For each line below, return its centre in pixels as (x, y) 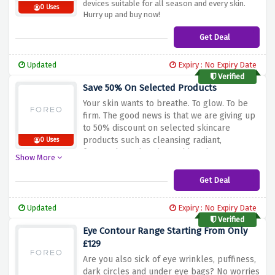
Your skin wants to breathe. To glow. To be (165, 104)
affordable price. (116, 165)
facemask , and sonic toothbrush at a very (165, 153)
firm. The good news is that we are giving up (169, 116)
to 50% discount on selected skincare (157, 128)
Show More (36, 158)
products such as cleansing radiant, (152, 141)
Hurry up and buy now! (122, 15)
